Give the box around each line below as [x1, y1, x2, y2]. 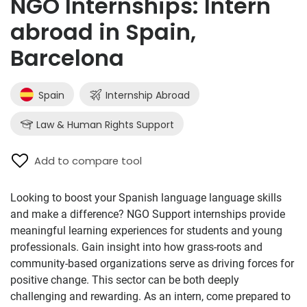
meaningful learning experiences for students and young [10, 224, 282, 237]
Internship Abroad [102, 88, 190, 102]
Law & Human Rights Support [34, 118, 174, 132]
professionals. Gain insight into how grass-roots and [10, 241, 262, 254]
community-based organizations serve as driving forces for [10, 257, 294, 270]
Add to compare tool [34, 154, 142, 168]
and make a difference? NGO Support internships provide [10, 208, 285, 221]
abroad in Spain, [10, 16, 196, 47]
